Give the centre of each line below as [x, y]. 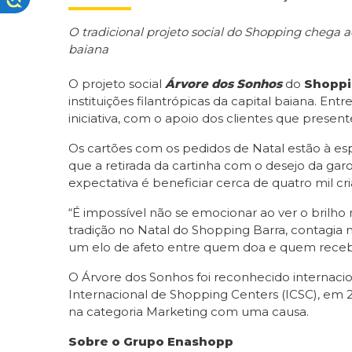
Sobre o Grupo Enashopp [151, 341]
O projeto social [117, 83]
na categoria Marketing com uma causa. [189, 311]
